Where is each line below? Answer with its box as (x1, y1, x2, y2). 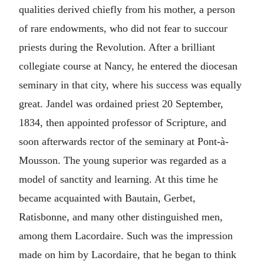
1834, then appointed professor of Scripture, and (19, 117, 226, 128)
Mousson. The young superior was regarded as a (19, 154, 226, 166)
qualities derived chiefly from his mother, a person (19, 4, 235, 15)
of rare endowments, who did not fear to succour (19, 22, 227, 34)
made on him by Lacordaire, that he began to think (19, 249, 236, 260)
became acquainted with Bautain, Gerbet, (19, 192, 196, 204)
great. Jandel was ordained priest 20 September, (19, 98, 223, 110)
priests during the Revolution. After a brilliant (19, 41, 215, 53)
